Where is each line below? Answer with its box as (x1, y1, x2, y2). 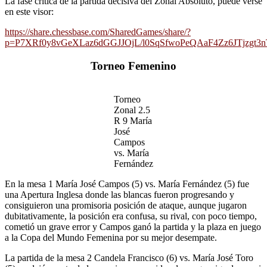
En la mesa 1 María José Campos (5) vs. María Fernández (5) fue (5, 179, 249, 190)
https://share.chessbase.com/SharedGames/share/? (5, 27, 191, 37)
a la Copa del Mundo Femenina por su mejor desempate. (5, 232, 217, 243)
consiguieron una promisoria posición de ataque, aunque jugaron (5, 200, 247, 211)
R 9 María (114, 116, 152, 126)
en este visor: (5, 7, 54, 17)
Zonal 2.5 (114, 105, 150, 116)
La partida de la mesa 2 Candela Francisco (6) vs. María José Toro (5, 253, 253, 263)
